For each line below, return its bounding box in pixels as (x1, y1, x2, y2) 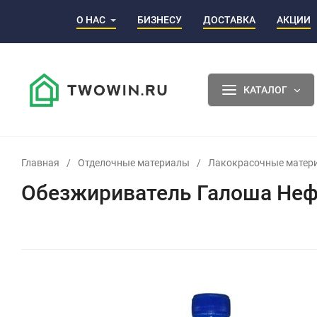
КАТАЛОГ (243, 83, 287, 96)
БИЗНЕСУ (137, 13, 182, 25)
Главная (21, 156, 59, 168)
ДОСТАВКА (203, 13, 255, 25)
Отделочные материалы (78, 156, 190, 168)
